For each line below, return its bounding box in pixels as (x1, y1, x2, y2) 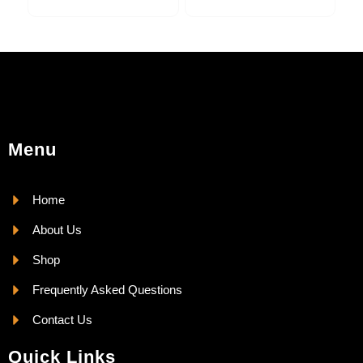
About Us (32, 223, 82, 237)
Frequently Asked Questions (32, 283, 182, 297)
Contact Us (32, 313, 92, 327)
